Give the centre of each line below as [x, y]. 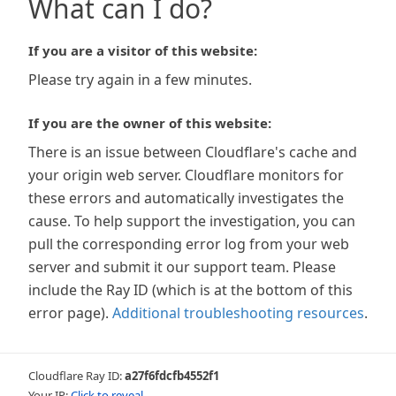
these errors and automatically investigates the [186, 198]
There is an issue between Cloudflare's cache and [193, 152]
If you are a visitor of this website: [143, 50]
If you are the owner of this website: [150, 123]
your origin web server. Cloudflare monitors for [186, 175]
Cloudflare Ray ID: [76, 376]
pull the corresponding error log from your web [189, 244]
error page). [69, 313]
